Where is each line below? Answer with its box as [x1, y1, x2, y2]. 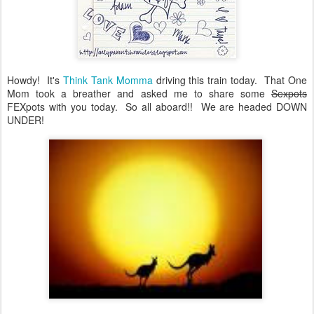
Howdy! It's [7, 73, 63, 87]
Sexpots [271, 86, 307, 100]
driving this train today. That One [152, 73, 308, 87]
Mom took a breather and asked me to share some [7, 86, 271, 100]
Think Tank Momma [62, 73, 153, 87]
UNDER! [7, 113, 44, 127]
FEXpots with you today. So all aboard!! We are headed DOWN [7, 100, 307, 114]
